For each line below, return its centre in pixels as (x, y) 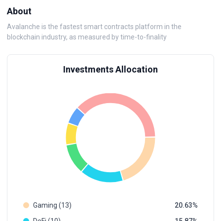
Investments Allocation (110, 69)
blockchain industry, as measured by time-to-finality (87, 37)
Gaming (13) (52, 205)
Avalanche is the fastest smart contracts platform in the (94, 27)
